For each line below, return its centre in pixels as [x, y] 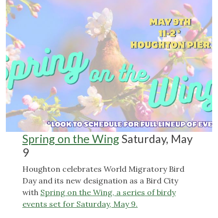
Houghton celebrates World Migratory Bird [103, 169]
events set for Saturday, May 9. [80, 204]
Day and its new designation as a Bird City [100, 181]
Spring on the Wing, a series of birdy [108, 192]
